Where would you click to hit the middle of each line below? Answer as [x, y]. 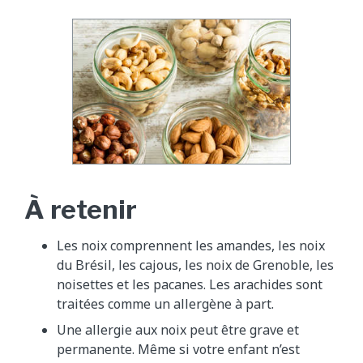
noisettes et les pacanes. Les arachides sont [190, 285]
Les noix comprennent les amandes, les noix [191, 246]
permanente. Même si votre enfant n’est [178, 350]
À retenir [81, 210]
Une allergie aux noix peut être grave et [178, 330]
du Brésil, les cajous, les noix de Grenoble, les [195, 265]
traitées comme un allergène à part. [165, 304]
